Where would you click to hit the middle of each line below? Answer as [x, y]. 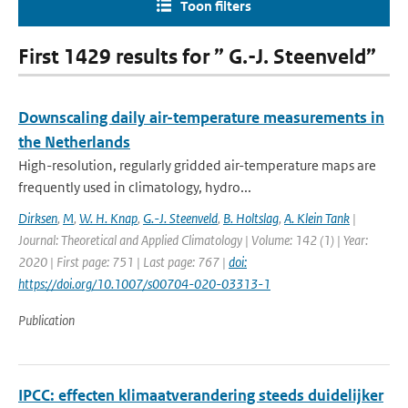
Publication [46, 320]
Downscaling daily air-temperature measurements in [201, 117]
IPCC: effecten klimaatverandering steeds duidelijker [201, 395]
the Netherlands [74, 142]
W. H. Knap [108, 218]
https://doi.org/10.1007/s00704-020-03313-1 [144, 284]
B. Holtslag [251, 218]
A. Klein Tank [317, 218]
